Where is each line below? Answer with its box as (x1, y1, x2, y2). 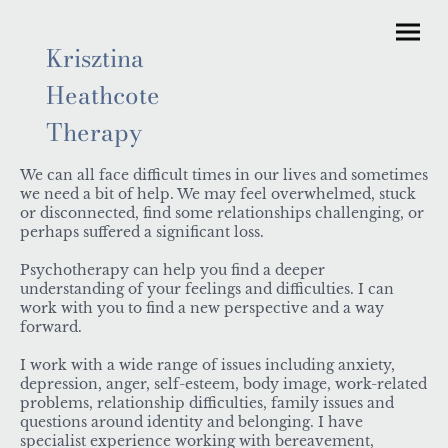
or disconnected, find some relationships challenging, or (20, 205, 424, 222)
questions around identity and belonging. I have (20, 414, 363, 431)
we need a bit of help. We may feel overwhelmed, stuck (20, 186, 416, 203)
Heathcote (45, 77, 160, 114)
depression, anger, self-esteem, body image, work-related (20, 376, 427, 393)
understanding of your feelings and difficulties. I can (20, 281, 394, 298)
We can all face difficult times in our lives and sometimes (20, 167, 428, 184)
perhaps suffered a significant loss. (20, 224, 268, 241)
